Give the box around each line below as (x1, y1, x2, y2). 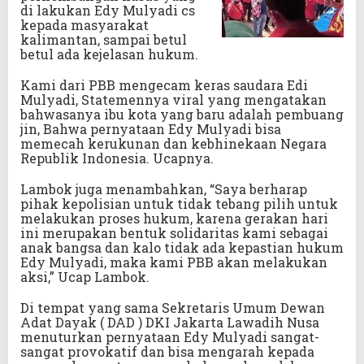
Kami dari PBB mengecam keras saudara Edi (20, 76, 308, 93)
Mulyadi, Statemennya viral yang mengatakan (20, 90, 327, 108)
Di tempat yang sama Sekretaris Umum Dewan (20, 298, 325, 316)
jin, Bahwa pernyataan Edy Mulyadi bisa (20, 119, 281, 137)
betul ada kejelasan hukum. (20, 45, 198, 63)
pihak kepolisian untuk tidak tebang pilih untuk (20, 194, 338, 212)
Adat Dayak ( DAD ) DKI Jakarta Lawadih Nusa (20, 313, 319, 331)
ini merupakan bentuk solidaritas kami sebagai (20, 223, 328, 241)
